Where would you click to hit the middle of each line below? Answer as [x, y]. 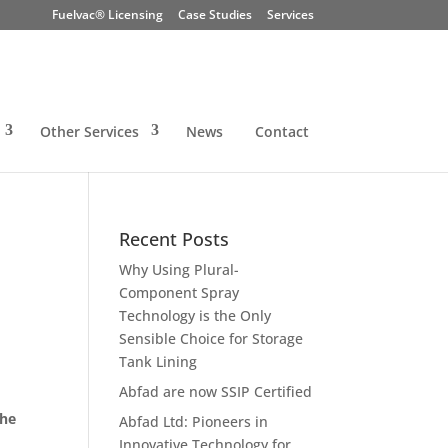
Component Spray [179, 292]
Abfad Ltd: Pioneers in [194, 421]
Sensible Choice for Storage [211, 338]
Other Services [89, 131]
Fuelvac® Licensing [107, 14]
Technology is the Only [195, 315]
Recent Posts [174, 239]
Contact [281, 131]
